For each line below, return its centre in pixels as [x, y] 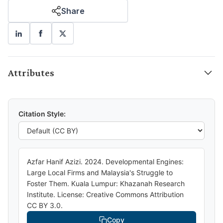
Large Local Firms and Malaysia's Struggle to [100, 173]
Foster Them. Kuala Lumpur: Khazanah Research [106, 184]
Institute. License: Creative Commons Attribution [105, 195]
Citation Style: [42, 114]
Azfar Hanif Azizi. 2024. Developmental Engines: [105, 162]
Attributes [31, 73]
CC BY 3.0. [45, 206]
